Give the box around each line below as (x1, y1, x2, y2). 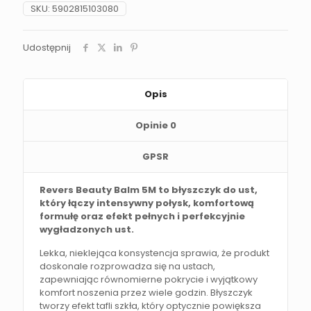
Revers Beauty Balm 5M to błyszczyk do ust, (40, 183, 258, 196)
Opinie (135, 118, 170, 132)
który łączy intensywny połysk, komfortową (40, 196, 255, 210)
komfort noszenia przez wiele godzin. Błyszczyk (40, 285, 253, 299)
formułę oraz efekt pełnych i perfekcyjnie (40, 209, 246, 223)
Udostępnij (23, 40, 71, 54)
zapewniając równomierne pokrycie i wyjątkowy (40, 272, 258, 286)
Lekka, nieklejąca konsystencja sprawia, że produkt (40, 246, 270, 260)
